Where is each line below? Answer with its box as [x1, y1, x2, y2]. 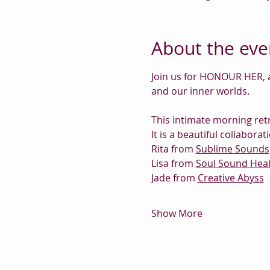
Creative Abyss [197, 171, 264, 185]
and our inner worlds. [151, 84, 250, 98]
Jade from [151, 171, 198, 185]
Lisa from [151, 157, 196, 171]
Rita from [151, 142, 196, 156]
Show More [151, 207, 202, 221]
